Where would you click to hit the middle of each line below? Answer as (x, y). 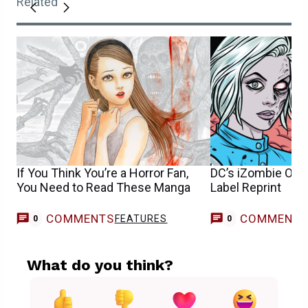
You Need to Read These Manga (103, 188)
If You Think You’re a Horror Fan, (102, 173)
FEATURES (141, 218)
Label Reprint (246, 188)
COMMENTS (80, 218)
